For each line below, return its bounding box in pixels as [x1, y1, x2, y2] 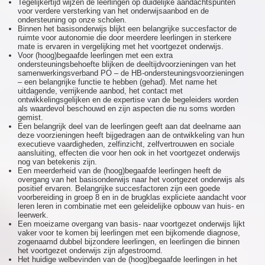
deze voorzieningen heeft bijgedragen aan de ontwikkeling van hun [18, 131, 244, 140]
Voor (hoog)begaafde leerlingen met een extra [18, 51, 173, 60]
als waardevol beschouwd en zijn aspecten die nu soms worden [18, 104, 235, 113]
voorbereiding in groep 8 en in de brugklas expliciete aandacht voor [18, 193, 246, 202]
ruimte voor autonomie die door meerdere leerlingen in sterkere [18, 33, 231, 42]
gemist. [18, 113, 43, 122]
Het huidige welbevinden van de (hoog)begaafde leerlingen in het [18, 255, 237, 264]
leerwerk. [18, 211, 49, 219]
